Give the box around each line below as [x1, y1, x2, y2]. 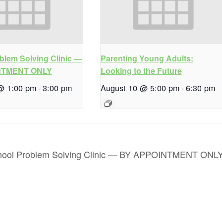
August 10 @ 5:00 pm [100, 82, 179, 94]
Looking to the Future [100, 65, 182, 77]
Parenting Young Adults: [100, 53, 193, 64]
